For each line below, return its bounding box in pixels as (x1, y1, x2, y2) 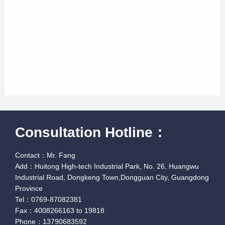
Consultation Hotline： (15, 125, 167, 141)
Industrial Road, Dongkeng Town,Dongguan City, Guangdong (15, 173, 209, 182)
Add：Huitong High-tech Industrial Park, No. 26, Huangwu (15, 162, 199, 171)
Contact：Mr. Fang (15, 151, 76, 160)
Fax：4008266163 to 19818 (15, 206, 105, 215)
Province (15, 184, 43, 193)
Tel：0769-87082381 (15, 195, 82, 204)
